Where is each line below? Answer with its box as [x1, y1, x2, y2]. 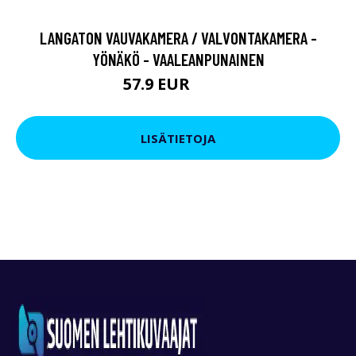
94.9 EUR [194, 79, 233, 94]
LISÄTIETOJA [141, 130, 215, 146]
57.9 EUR [123, 73, 194, 95]
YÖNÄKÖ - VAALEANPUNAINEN [91, 49, 265, 70]
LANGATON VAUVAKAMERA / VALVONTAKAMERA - [39, 28, 317, 48]
